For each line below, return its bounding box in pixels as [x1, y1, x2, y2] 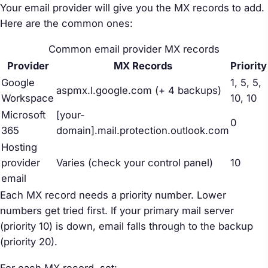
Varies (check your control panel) [56, 157, 213, 169]
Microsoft [1, 109, 45, 121]
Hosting [1, 141, 37, 154]
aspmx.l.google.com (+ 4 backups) [56, 84, 221, 97]
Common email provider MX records [48, 43, 220, 56]
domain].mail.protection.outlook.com [56, 124, 229, 137]
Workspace [1, 92, 54, 105]
